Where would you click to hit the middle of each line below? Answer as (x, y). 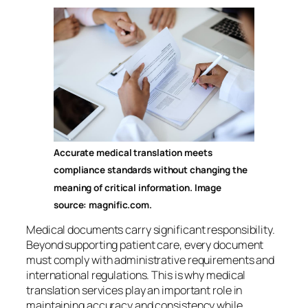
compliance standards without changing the (151, 170)
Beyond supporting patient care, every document (145, 245)
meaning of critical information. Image (138, 187)
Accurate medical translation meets (133, 153)
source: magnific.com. (103, 205)
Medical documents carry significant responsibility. (151, 230)
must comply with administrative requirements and (151, 260)
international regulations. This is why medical (136, 275)
